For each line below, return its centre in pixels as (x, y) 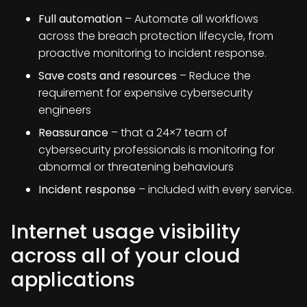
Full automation (80, 19)
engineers (65, 110)
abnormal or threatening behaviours (136, 167)
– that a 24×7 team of (168, 133)
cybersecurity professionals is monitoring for (157, 150)
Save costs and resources (108, 76)
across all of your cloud (126, 256)
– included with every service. (215, 189)
